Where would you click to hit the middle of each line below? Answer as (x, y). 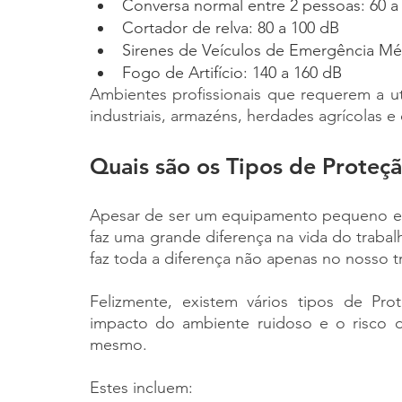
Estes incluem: (141, 388)
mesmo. (121, 345)
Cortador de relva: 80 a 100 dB (231, 28)
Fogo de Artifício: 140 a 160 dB (232, 73)
